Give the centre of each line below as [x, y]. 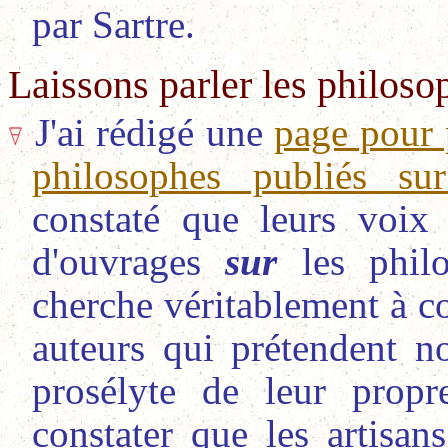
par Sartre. [113, 24]
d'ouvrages [129, 261]
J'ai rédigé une [154, 132]
